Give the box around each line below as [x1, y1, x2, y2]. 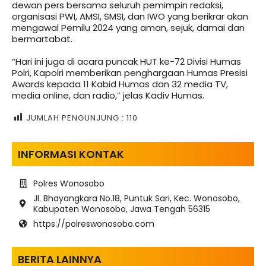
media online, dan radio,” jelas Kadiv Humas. [12, 88, 204, 102]
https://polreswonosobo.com [33, 217, 154, 230]
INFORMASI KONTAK [18, 146, 124, 161]
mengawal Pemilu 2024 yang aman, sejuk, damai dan [12, 21, 245, 34]
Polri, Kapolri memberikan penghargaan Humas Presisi [12, 66, 248, 79]
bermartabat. [12, 33, 72, 45]
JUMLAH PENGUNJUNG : [26, 112, 124, 123]
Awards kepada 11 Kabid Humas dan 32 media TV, [12, 77, 228, 90]
